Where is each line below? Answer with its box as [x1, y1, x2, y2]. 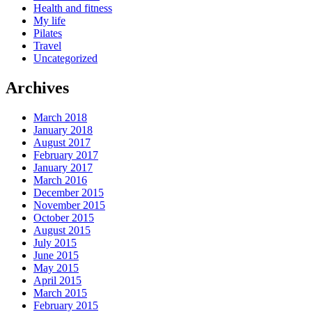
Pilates [33, 26, 62, 39]
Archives [6, 78, 69, 97]
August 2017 [33, 136, 91, 148]
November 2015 [33, 198, 105, 211]
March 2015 [33, 286, 87, 299]
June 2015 [33, 249, 79, 261]
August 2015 [33, 224, 91, 236]
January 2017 [33, 161, 93, 173]
